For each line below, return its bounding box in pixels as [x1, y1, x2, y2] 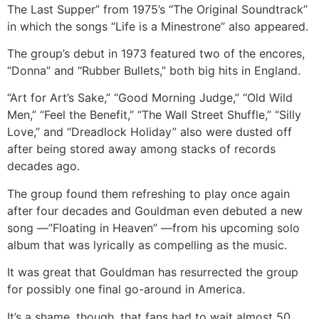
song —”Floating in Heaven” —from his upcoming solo [7, 220, 300, 235]
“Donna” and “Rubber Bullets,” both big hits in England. [7, 63, 300, 78]
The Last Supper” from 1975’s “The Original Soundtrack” [7, 1, 308, 16]
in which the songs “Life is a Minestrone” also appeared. [7, 19, 308, 33]
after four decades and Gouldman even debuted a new [7, 203, 303, 218]
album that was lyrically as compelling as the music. [7, 237, 287, 252]
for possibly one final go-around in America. [7, 282, 245, 297]
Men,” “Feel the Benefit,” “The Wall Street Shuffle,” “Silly [7, 108, 301, 122]
